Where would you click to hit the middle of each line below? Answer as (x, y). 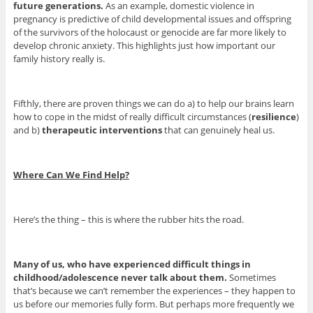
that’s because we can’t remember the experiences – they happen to (154, 290)
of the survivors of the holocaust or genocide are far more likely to (150, 32)
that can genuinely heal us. (218, 130)
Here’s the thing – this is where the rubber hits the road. (128, 219)
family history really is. (59, 58)
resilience (274, 116)
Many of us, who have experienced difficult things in (132, 264)
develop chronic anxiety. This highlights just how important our (144, 45)
